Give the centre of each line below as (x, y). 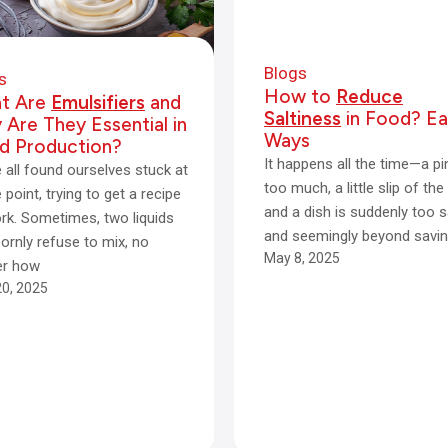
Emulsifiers (98, 102)
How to (300, 96)
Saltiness (302, 118)
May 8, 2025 (302, 257)
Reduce (369, 96)
